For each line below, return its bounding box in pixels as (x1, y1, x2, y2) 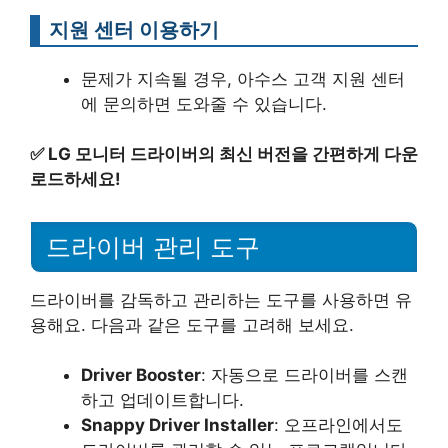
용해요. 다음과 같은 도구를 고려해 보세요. (30, 314, 354, 335)
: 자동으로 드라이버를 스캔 (201, 365, 408, 386)
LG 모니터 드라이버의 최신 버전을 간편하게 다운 (48, 144, 418, 164)
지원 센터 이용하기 (49, 16, 219, 42)
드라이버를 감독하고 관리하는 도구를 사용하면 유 (30, 289, 412, 310)
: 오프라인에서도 (274, 415, 403, 436)
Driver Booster (81, 365, 201, 386)
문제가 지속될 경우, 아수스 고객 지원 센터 (81, 68, 405, 89)
